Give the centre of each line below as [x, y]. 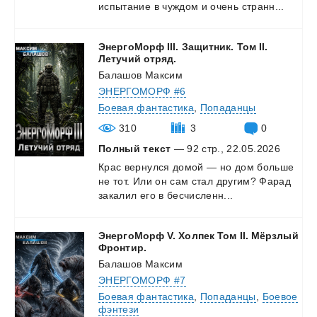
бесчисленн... [200, 195]
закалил [118, 195]
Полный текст [135, 148]
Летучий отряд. [138, 58]
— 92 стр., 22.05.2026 [225, 148]
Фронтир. [122, 247]
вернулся [147, 167]
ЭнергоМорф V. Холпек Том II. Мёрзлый [198, 235]
